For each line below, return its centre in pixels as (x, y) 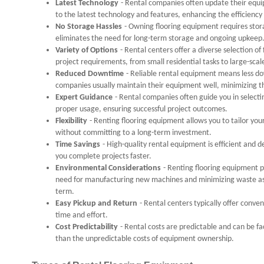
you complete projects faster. (103, 156)
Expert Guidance (84, 98)
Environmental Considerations (108, 168)
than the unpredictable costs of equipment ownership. (145, 239)
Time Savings (78, 145)
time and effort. (82, 215)
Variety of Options (87, 50)
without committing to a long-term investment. (133, 133)
